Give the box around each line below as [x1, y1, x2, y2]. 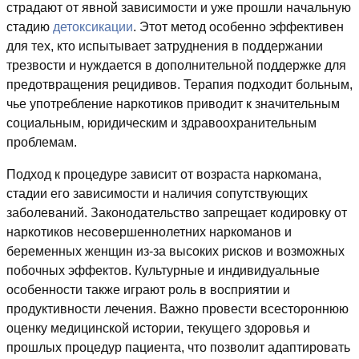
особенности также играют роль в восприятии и [6, 283, 290, 297]
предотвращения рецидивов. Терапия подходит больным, [6, 78, 353, 92]
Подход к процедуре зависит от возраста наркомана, [6, 167, 321, 182]
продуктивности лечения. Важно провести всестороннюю [6, 302, 349, 317]
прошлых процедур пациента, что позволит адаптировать [6, 341, 350, 355]
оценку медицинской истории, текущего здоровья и [6, 321, 310, 336]
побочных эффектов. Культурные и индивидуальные [6, 264, 320, 278]
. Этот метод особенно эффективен [133, 20, 344, 34]
